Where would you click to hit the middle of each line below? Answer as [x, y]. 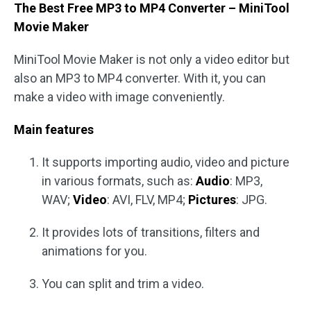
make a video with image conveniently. [119, 97]
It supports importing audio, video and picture [166, 162]
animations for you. [94, 251]
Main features [54, 129]
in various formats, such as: [119, 181]
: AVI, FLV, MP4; [148, 200]
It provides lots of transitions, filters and [151, 232]
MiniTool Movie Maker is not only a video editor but [152, 59]
